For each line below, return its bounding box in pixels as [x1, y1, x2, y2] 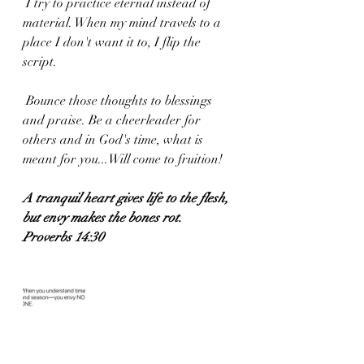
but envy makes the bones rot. [23, 210, 182, 226]
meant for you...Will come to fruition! [23, 151, 223, 167]
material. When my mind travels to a [23, 15, 224, 31]
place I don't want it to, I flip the [23, 34, 204, 50]
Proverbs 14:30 [23, 229, 104, 245]
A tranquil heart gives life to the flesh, [23, 190, 232, 206]
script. [23, 54, 57, 70]
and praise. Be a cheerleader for [23, 112, 204, 128]
